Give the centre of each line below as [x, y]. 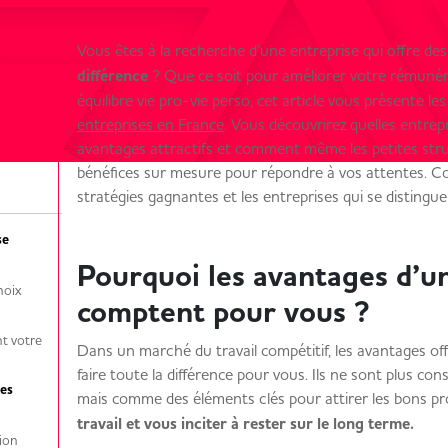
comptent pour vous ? [232, 312]
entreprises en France [150, 124]
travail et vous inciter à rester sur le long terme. [250, 424]
